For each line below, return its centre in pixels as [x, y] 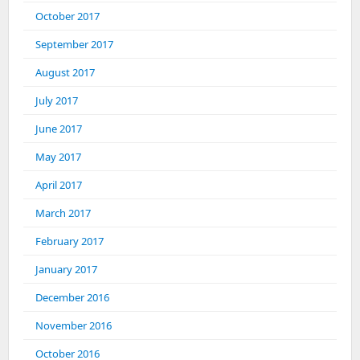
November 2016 [74, 325]
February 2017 [70, 241]
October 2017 [67, 16]
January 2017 [66, 269]
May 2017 [58, 157]
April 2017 [59, 185]
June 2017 [59, 129]
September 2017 [74, 44]
